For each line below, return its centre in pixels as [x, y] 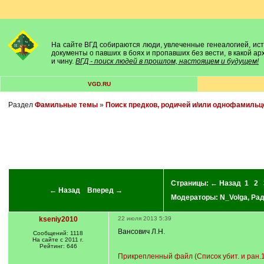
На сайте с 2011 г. [58, 240]
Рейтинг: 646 [58, 246]
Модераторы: [195, 197]
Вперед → [105, 190]
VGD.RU [99, 84]
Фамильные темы [66, 105]
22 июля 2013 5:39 [144, 218]
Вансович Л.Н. [141, 232]
